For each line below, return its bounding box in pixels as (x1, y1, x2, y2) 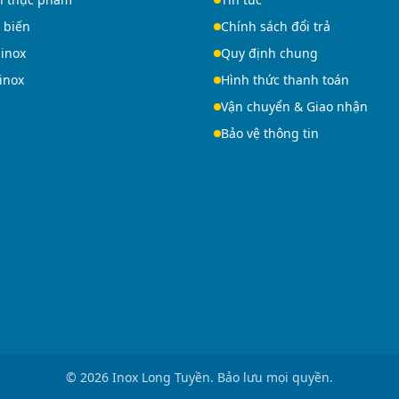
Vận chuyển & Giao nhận (221, 98, 368, 115)
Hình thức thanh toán (221, 71, 349, 88)
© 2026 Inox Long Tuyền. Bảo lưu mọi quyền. (66, 369, 333, 386)
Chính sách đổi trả (221, 18, 330, 35)
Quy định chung (221, 45, 318, 61)
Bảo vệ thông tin (221, 125, 319, 142)
